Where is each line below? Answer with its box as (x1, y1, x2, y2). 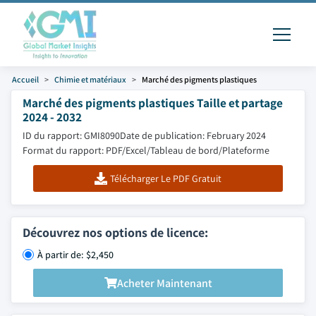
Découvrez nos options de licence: (23, 224, 208, 241)
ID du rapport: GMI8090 (23, 129, 120, 142)
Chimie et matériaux (54, 74, 126, 85)
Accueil (12, 74, 39, 85)
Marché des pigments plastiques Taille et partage (23, 95, 283, 111)
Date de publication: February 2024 (120, 129, 266, 142)
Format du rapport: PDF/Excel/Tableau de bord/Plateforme (23, 144, 269, 157)
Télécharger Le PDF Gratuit (109, 172, 221, 185)
